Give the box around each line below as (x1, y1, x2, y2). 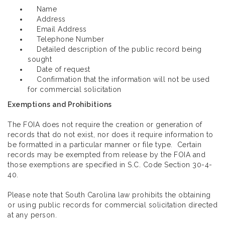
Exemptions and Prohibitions (8, 100, 112, 109)
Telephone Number (28, 35, 104, 44)
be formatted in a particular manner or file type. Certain (8, 141, 201, 149)
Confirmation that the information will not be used (28, 75, 209, 84)
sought (28, 55, 52, 64)
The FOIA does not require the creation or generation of (8, 121, 202, 129)
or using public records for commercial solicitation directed (8, 201, 217, 209)
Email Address (28, 25, 87, 34)
